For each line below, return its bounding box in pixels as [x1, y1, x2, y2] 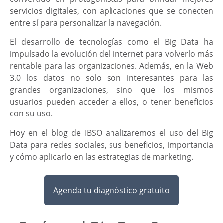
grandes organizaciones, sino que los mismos [10, 84, 213, 96]
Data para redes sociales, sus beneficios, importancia [10, 139, 213, 150]
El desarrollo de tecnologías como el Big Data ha [10, 36, 213, 48]
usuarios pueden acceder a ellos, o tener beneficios [10, 96, 213, 108]
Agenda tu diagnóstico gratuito [53, 184, 170, 196]
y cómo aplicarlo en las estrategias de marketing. [10, 151, 193, 162]
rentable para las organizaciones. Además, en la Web [10, 60, 213, 72]
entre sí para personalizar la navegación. [10, 17, 162, 28]
